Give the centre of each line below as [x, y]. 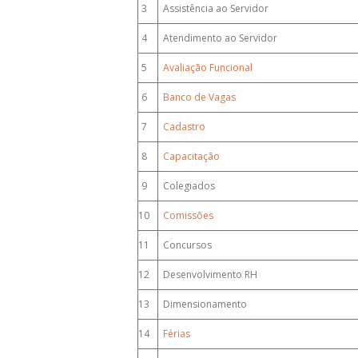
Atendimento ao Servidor [218, 38]
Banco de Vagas [199, 97]
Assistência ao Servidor [213, 8]
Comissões [188, 215]
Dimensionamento [203, 304]
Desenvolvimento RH [208, 274]
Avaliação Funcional [208, 68]
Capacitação [191, 156]
